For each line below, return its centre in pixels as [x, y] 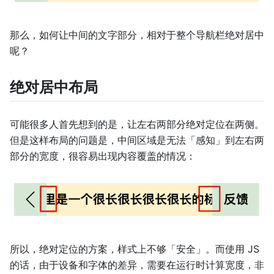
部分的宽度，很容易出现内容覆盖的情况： [103, 156]
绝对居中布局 [54, 87]
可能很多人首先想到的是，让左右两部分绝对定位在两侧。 [137, 124]
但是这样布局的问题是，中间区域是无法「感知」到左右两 [137, 140]
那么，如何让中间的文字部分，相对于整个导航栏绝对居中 [137, 35]
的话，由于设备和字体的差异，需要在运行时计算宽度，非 [137, 265]
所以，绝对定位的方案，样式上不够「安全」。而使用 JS [135, 249]
